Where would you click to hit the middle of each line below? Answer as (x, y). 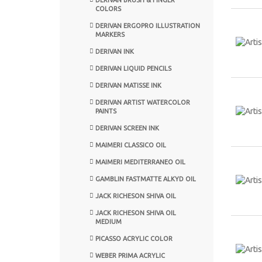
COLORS (108, 8)
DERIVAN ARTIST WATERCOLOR (143, 102)
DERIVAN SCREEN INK (127, 128)
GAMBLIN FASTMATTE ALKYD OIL (146, 179)
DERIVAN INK (115, 51)
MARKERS (110, 34)
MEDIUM (108, 221)
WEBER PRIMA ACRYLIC (130, 255)
